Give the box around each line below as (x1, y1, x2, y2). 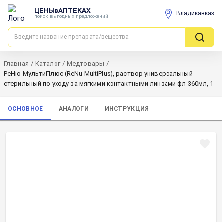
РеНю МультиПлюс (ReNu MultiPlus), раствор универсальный (4, 70, 193, 77)
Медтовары (66, 60, 105, 67)
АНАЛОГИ (58, 105, 89, 112)
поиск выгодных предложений (34, 14, 108, 19)
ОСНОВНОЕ (8, 105, 43, 112)
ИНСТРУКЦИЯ (105, 105, 149, 112)
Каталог (35, 60, 60, 67)
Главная (4, 60, 29, 67)
